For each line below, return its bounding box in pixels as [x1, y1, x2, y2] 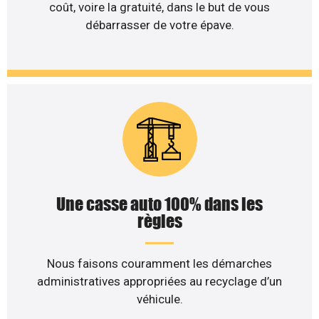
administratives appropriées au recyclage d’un [37, 274, 282, 289]
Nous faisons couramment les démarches [47, 256, 272, 271]
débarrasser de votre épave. [85, 17, 234, 32]
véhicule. [136, 292, 183, 307]
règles [137, 211, 182, 232]
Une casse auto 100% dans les [56, 194, 263, 215]
